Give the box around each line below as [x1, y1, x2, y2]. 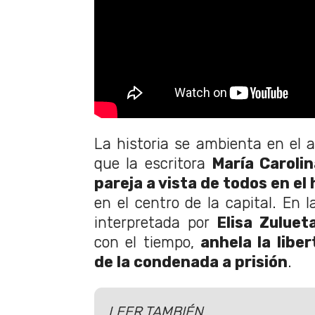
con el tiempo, [94, 233, 200, 251]
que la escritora [94, 154, 212, 172]
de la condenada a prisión [94, 252, 288, 271]
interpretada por [94, 213, 210, 231]
